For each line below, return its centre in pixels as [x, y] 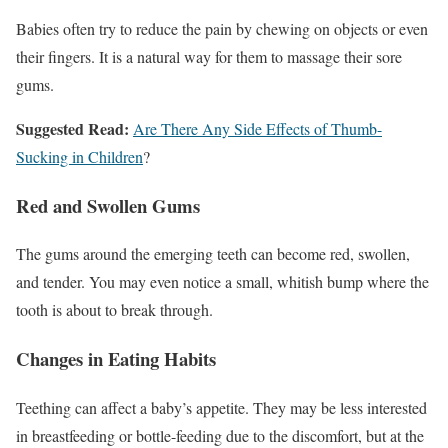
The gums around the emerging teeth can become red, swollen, [213, 254]
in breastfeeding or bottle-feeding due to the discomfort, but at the [220, 435]
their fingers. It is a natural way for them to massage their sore [209, 56]
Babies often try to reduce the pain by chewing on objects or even [222, 28]
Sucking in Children [79, 156]
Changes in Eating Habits [116, 359]
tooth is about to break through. [114, 310]
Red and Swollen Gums [108, 205]
